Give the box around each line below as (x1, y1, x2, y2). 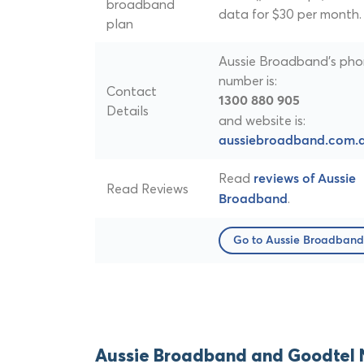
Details (106, 102, 149, 119)
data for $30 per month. (219, 6, 362, 23)
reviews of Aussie (253, 172, 356, 186)
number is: (219, 72, 277, 89)
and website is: (219, 112, 305, 129)
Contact (106, 83, 157, 100)
